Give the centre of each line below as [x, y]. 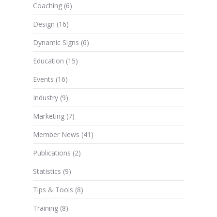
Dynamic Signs [56, 43]
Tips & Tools [53, 190]
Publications [52, 153]
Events [43, 79]
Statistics [47, 171]
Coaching [47, 6]
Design [44, 24]
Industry [45, 98]
